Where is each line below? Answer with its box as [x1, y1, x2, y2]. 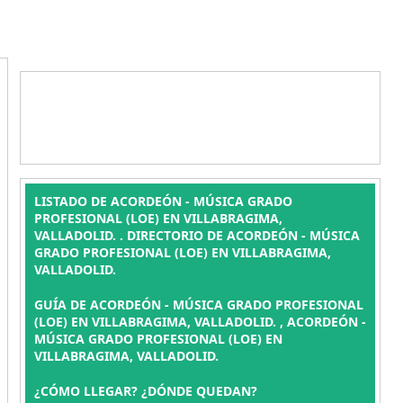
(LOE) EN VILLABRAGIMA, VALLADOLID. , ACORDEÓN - [33, 313, 366, 330]
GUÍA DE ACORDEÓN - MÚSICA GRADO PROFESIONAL [33, 296, 363, 313]
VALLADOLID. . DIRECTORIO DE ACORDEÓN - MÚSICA [33, 227, 360, 244]
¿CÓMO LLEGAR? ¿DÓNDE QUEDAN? [33, 382, 257, 399]
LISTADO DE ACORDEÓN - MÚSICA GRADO [33, 193, 292, 210]
